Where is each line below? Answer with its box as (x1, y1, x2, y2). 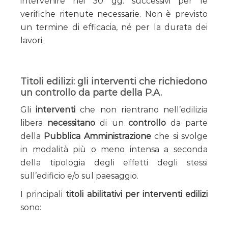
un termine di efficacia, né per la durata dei (20, 22, 208, 32)
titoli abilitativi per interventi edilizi (66, 189, 208, 199)
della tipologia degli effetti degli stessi (20, 157, 208, 167)
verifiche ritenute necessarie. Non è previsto (20, 9, 208, 19)
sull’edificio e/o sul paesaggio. (20, 170, 138, 181)
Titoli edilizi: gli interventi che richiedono (20, 75, 207, 87)
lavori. (20, 35, 44, 45)
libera (20, 118, 48, 128)
